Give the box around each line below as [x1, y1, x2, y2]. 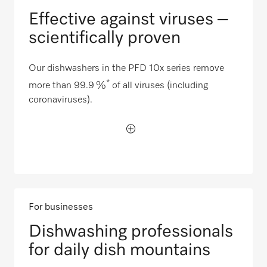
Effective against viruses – [29, 10, 228, 28]
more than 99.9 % [29, 81, 106, 91]
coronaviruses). [29, 95, 92, 105]
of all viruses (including [110, 81, 208, 91]
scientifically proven [29, 29, 185, 46]
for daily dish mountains [29, 241, 210, 259]
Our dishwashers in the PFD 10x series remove [29, 63, 224, 73]
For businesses [29, 203, 93, 213]
